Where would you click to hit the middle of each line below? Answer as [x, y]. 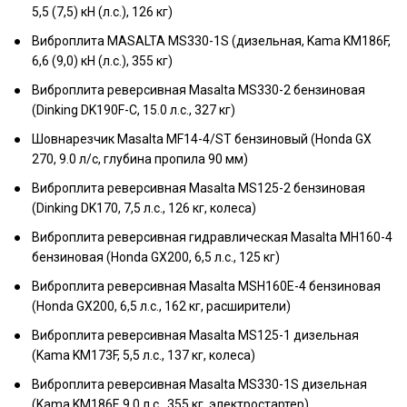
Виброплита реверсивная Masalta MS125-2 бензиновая [199, 188]
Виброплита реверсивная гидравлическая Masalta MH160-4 [212, 237]
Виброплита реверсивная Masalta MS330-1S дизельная [199, 384]
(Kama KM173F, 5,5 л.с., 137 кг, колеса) [144, 355]
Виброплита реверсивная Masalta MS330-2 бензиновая [199, 90]
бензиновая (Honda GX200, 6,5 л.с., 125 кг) [156, 257]
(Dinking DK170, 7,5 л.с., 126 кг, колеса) [144, 208]
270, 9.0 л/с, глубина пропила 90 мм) [140, 159]
